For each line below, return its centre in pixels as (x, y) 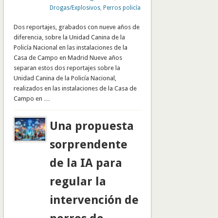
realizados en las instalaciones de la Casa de (75, 89)
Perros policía (122, 8)
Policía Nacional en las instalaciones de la (70, 48)
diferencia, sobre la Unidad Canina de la (69, 37)
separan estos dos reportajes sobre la (67, 68)
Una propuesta (91, 126)
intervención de (94, 200)
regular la (78, 182)
